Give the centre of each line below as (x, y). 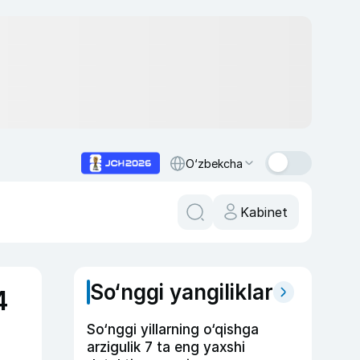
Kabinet (264, 212)
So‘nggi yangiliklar (182, 292)
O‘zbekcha (214, 163)
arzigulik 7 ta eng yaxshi (166, 347)
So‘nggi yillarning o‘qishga (173, 329)
